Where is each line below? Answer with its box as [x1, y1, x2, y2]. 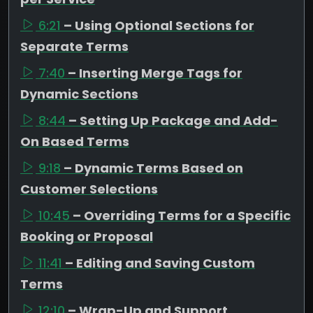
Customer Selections [20, 180, 158, 198]
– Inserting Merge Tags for [68, 64, 242, 82]
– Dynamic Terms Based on [64, 159, 243, 177]
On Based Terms [20, 132, 129, 150]
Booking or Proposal [20, 227, 153, 245]
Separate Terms [20, 37, 129, 55]
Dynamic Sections [20, 85, 138, 103]
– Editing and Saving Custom [65, 254, 255, 272]
